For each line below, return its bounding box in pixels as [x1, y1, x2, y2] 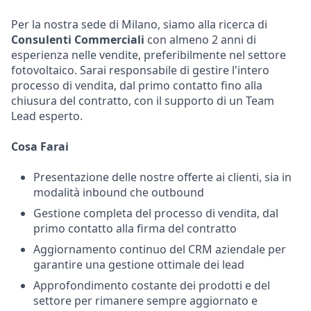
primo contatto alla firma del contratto [33, 221, 237, 236]
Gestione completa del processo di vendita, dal [33, 205, 278, 221]
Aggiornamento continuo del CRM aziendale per [33, 242, 286, 257]
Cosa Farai [11, 139, 69, 154]
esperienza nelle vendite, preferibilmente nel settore [11, 47, 286, 62]
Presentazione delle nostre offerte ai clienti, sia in [33, 169, 292, 185]
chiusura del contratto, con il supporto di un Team [11, 93, 274, 108]
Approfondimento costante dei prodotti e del [33, 278, 270, 293]
